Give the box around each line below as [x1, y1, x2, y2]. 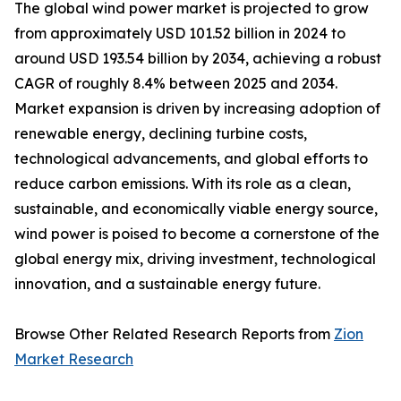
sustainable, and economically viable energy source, [14, 200, 378, 218]
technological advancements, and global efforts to [14, 149, 368, 168]
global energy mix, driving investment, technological [14, 250, 376, 269]
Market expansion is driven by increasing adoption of [14, 99, 380, 118]
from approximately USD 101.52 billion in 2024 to [14, 24, 346, 43]
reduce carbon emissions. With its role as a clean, [14, 175, 351, 193]
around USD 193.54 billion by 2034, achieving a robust [14, 49, 381, 68]
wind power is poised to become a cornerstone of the [14, 225, 380, 243]
